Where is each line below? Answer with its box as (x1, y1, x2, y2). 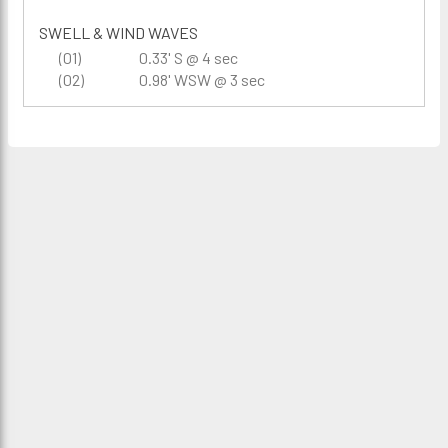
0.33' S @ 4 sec (139, 48, 238, 67)
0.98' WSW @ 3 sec (139, 70, 265, 89)
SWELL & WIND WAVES (39, 23, 198, 42)
